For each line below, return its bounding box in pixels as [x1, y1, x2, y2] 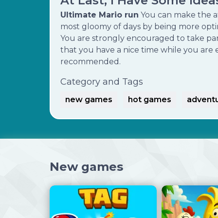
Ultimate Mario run [60, 10, 139, 19]
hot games [128, 95, 171, 104]
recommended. [60, 57, 121, 66]
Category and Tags [60, 76, 143, 87]
